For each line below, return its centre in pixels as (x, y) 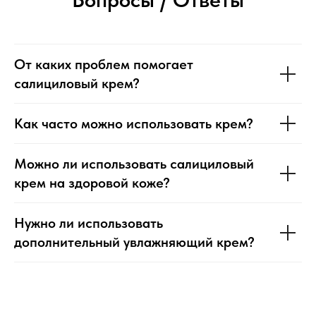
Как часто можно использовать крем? (134, 124)
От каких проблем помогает (104, 65)
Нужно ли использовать (89, 223)
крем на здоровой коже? (92, 183)
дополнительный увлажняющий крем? (134, 242)
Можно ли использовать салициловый (134, 164)
